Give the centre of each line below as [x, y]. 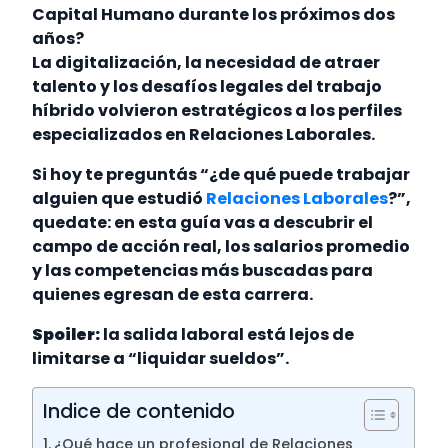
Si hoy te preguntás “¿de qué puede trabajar [221, 175]
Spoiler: [66, 335]
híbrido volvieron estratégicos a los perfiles [217, 111]
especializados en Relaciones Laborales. [205, 135]
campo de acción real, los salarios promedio [221, 247]
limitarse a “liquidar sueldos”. [162, 359]
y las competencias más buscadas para [203, 271]
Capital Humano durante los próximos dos [214, 15]
